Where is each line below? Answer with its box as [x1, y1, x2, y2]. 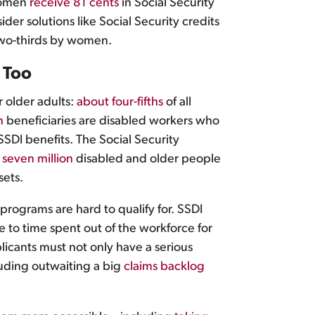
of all [163, 96, 191, 110]
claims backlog [124, 260, 205, 274]
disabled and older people [73, 153, 221, 167]
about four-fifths [77, 96, 163, 110]
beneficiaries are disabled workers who [4, 115, 219, 129]
